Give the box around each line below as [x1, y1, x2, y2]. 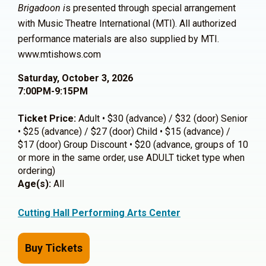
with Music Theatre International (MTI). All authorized [18, 18, 236, 29]
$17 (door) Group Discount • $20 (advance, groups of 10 [18, 139, 248, 150]
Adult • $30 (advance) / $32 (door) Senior [76, 113, 248, 124]
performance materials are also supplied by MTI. [18, 33, 219, 45]
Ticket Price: [18, 113, 76, 124]
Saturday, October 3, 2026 [18, 72, 133, 84]
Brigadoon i [18, 2, 65, 14]
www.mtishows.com [18, 49, 101, 60]
